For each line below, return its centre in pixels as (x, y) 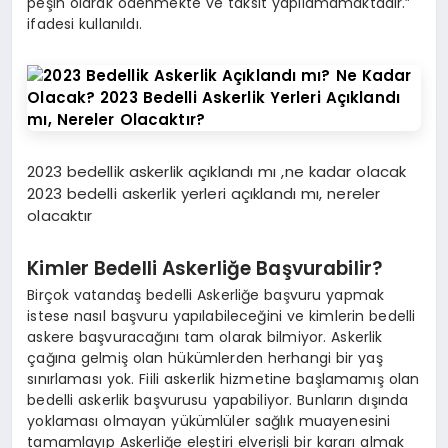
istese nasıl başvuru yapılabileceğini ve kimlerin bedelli (221, 316)
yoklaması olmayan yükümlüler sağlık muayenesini (209, 421)
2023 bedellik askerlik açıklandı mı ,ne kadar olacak (217, 171)
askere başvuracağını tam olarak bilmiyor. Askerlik (205, 337)
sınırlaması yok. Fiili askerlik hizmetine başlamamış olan (223, 379)
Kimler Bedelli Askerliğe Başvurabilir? (205, 268)
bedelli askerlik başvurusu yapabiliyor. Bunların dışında (218, 400)
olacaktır (60, 215)
